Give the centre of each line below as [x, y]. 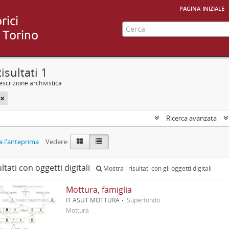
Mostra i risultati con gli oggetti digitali [157, 168]
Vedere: [57, 142]
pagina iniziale [202, 8]
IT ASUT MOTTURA [93, 200]
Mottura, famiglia [99, 190]
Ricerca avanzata [191, 118]
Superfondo [144, 200]
